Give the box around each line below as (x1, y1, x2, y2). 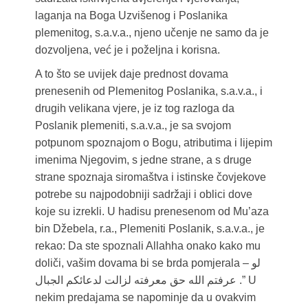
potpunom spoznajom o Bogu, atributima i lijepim (34, 137, 272, 149)
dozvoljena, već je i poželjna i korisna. (34, 44, 220, 56)
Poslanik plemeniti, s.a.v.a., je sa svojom (34, 120, 231, 132)
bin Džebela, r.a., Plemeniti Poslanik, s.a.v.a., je (34, 223, 265, 235)
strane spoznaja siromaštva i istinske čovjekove (34, 171, 266, 184)
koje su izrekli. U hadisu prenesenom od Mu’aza (34, 206, 269, 218)
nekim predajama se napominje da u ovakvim (34, 291, 256, 304)
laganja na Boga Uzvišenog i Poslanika (34, 10, 228, 22)
